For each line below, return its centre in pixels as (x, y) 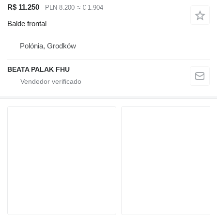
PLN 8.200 (60, 7)
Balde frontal (27, 24)
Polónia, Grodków (48, 46)
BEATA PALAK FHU (39, 70)
